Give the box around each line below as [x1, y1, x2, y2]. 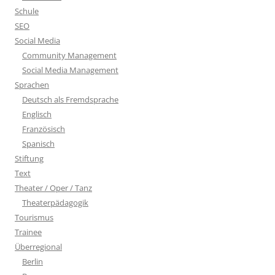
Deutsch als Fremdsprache [22, 93, 118, 105]
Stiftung [15, 152, 44, 164]
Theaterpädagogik [22, 196, 88, 208]
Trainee [15, 226, 42, 238]
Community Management [22, 49, 117, 61]
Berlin [22, 255, 43, 267]
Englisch [22, 108, 52, 120]
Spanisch [22, 137, 55, 149]
